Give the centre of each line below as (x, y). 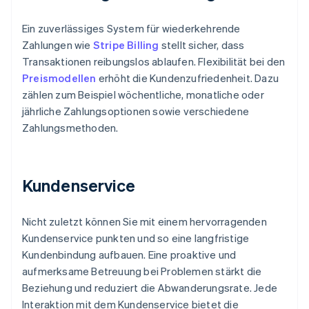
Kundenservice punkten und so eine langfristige (136, 238)
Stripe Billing (126, 44)
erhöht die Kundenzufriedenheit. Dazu (188, 78)
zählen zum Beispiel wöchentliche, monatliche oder (143, 94)
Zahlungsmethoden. (70, 127)
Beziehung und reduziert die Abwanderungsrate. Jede (150, 287)
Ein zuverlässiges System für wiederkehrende (131, 28)
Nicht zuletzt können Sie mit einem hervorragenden (144, 221)
